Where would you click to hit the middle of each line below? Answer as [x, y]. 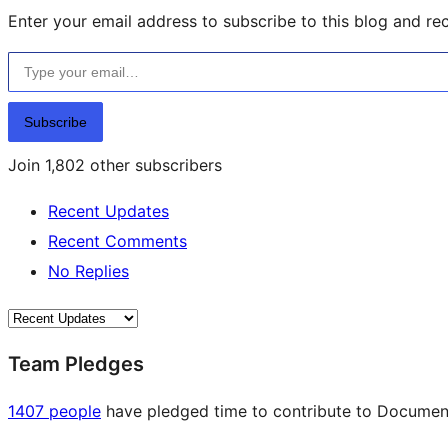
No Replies [88, 270]
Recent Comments [117, 240]
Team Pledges [76, 363]
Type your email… [33, 50]
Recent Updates [108, 210]
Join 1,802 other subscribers [115, 164]
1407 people [54, 410]
